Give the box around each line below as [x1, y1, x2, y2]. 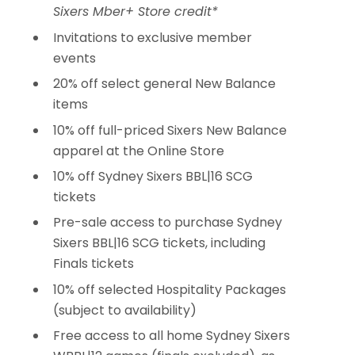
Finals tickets [53, 254, 134, 273]
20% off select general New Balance [53, 74, 276, 94]
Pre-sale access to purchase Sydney [53, 213, 282, 232]
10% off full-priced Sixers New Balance [53, 120, 287, 139]
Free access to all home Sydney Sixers [53, 326, 290, 345]
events [53, 48, 96, 67]
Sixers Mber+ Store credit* [53, 2, 218, 21]
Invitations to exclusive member [53, 28, 252, 47]
